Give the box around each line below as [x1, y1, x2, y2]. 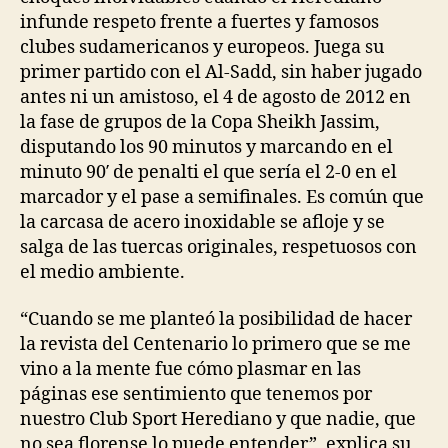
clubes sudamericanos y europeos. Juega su [20, 35, 384, 59]
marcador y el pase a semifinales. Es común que [20, 185, 424, 209]
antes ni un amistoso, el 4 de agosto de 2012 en [20, 85, 411, 109]
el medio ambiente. [20, 260, 185, 284]
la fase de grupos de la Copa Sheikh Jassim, [20, 110, 380, 134]
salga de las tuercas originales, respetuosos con [20, 235, 417, 259]
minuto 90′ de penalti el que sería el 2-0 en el [20, 160, 397, 184]
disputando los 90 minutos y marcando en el [20, 135, 393, 159]
